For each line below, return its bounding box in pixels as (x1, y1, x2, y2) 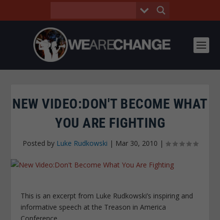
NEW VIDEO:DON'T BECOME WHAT (12, 96, 208, 112)
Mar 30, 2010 (115, 138, 158, 148)
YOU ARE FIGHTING (55, 115, 165, 131)
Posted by (22, 138, 56, 148)
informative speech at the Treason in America (21, 202, 166, 212)
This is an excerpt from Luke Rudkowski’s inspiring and (21, 191, 193, 200)
